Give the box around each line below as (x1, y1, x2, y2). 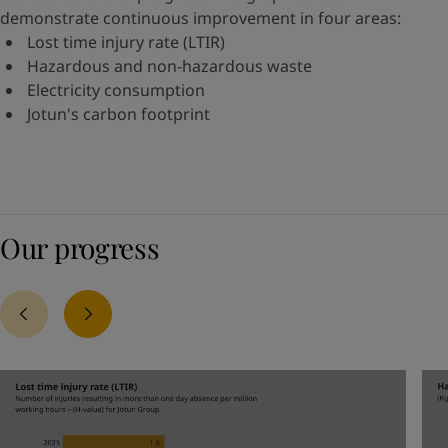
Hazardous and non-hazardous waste (27, 54, 313, 77)
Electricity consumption (27, 78, 206, 101)
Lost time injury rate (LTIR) (27, 30, 226, 53)
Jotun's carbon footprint (27, 102, 211, 125)
